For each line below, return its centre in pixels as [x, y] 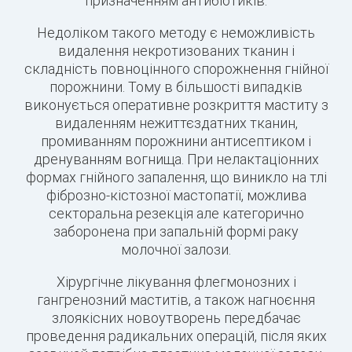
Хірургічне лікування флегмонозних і [176, 282]
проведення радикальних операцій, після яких [176, 336]
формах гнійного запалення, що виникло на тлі [176, 178]
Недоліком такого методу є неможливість [176, 33]
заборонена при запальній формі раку [176, 232]
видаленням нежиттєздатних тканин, [176, 123]
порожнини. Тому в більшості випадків [176, 87]
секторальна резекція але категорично [176, 214]
